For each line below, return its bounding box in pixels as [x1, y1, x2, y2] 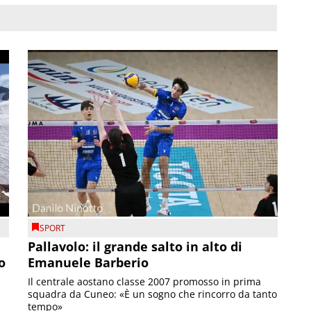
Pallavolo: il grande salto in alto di [28, 238, 243, 255]
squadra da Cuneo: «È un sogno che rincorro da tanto [28, 287, 278, 301]
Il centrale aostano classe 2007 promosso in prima [28, 275, 262, 289]
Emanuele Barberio [28, 254, 149, 271]
